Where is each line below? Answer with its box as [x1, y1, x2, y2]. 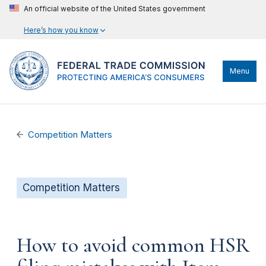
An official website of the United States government [24, 4, 205, 13]
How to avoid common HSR [17, 232, 249, 258]
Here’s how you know [24, 26, 99, 34]
